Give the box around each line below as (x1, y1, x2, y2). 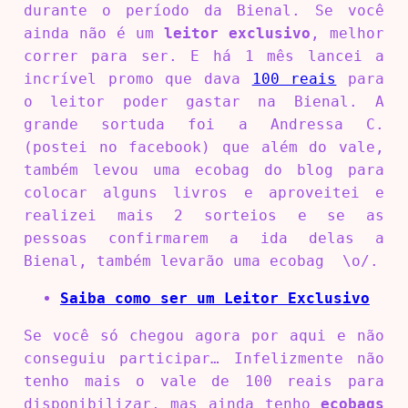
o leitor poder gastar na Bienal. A (23, 93, 385, 111)
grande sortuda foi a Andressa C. (23, 116, 385, 134)
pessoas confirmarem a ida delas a (23, 229, 385, 248)
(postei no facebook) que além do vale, (23, 138, 385, 157)
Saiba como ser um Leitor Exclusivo (59, 290, 370, 308)
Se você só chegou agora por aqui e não (23, 327, 385, 345)
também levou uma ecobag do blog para (23, 161, 385, 179)
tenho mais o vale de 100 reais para (23, 372, 385, 391)
